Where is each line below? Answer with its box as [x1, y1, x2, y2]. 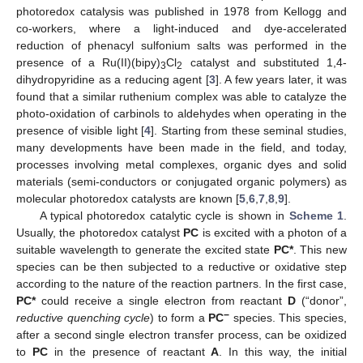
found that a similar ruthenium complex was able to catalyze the [16, 89, 347, 103]
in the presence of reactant [47, 344, 211, 358]
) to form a [150, 310, 209, 324]
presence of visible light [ [16, 123, 145, 137]
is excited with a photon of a [199, 225, 348, 239]
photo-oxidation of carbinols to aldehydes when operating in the [16, 106, 347, 120]
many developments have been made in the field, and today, [16, 140, 347, 154]
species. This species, [229, 310, 348, 324]
